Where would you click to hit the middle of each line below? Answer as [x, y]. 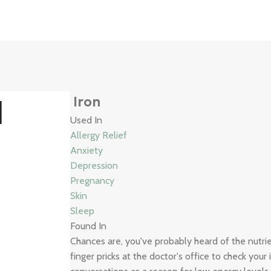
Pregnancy [93, 181]
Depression [94, 165]
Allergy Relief [99, 135]
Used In [87, 120]
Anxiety [87, 150]
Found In [89, 226]
